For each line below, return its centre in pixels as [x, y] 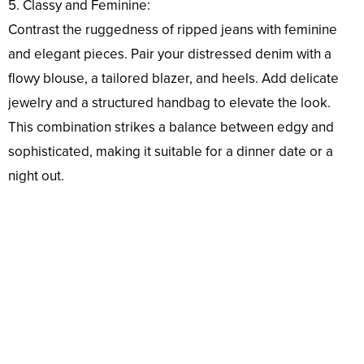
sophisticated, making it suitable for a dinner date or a [171, 152]
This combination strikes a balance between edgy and [171, 128]
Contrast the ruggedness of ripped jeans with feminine [173, 30]
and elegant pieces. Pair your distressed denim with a [170, 54]
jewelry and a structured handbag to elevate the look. [169, 103]
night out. [36, 176]
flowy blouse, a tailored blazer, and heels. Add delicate [173, 79]
